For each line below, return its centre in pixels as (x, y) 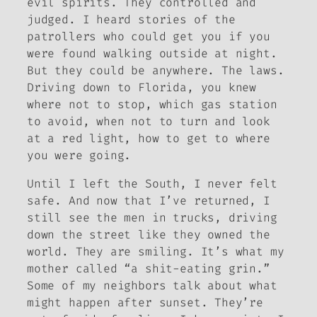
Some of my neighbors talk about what (152, 286)
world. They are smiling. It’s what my (156, 252)
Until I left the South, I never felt (152, 184)
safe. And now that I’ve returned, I (149, 201)
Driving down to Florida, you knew (142, 87)
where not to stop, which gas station (152, 104)
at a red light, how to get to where (149, 138)
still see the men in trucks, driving (152, 218)
